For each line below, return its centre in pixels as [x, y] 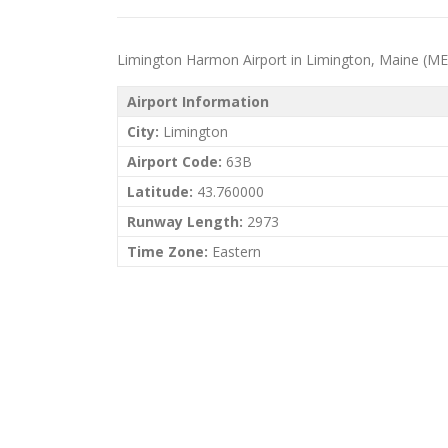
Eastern [234, 251]
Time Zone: [167, 251]
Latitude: [160, 191]
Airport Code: [174, 161]
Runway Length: [185, 221]
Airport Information [198, 101]
